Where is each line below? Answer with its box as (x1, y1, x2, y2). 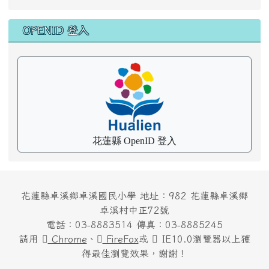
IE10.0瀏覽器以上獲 (157, 234, 250, 244)
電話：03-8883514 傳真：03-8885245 (46, 219, 223, 229)
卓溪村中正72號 (100, 205, 169, 215)
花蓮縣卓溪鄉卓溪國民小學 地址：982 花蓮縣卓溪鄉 (21, 190, 248, 201)
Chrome (47, 234, 87, 244)
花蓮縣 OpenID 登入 (92, 135, 177, 146)
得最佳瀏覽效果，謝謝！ (82, 248, 187, 258)
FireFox (102, 234, 139, 244)
